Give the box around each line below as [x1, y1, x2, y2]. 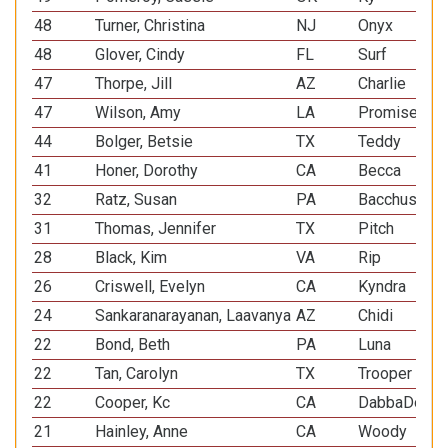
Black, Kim [95, 248, 168, 267]
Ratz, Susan [95, 190, 178, 209]
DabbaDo [358, 393, 424, 412]
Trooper [358, 364, 413, 383]
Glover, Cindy [95, 45, 186, 64]
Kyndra [358, 277, 407, 296]
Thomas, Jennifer [95, 219, 217, 238]
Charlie [358, 74, 407, 93]
